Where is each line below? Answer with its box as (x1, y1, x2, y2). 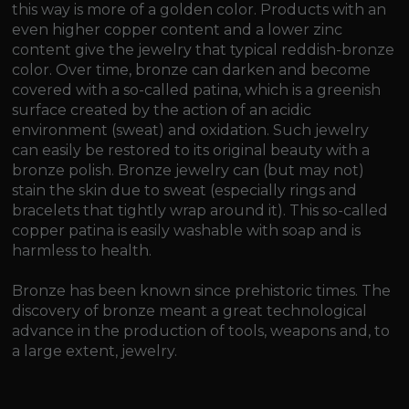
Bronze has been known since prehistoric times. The (12, 282, 392, 300)
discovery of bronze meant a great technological (12, 302, 368, 320)
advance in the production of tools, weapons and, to (12, 322, 391, 341)
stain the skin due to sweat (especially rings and (12, 182, 358, 200)
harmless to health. (12, 242, 152, 260)
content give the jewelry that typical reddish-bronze (12, 41, 395, 59)
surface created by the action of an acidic (12, 101, 312, 120)
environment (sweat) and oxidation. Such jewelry (12, 121, 370, 140)
